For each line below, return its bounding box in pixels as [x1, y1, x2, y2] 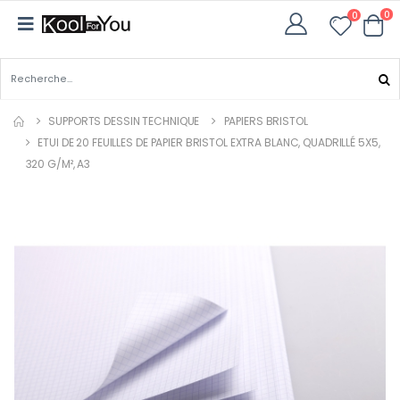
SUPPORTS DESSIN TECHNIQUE [48, 112, 200, 129]
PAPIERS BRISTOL [223, 112, 308, 129]
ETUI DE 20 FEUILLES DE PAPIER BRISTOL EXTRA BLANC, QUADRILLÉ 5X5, [37, 134, 380, 150]
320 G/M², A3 [25, 155, 91, 171]
